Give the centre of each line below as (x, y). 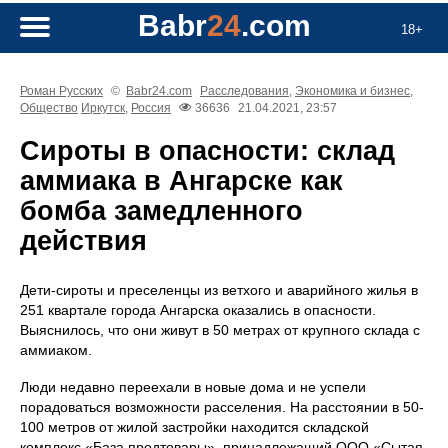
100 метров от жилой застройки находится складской (194, 427)
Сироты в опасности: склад (207, 151)
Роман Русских (61, 91)
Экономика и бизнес (352, 91)
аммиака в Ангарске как (181, 181)
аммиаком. (56, 350)
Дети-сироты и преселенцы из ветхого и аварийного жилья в (219, 290)
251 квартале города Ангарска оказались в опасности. (198, 310)
